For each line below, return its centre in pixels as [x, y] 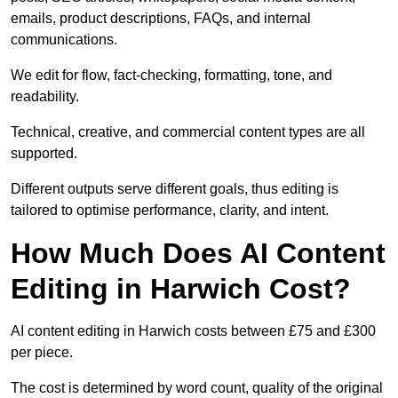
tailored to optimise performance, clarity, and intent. [170, 211]
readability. [45, 97]
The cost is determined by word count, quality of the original [197, 388]
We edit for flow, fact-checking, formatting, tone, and [171, 76]
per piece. [42, 353]
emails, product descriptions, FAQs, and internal [161, 19]
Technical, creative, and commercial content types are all [188, 132]
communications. [64, 40]
